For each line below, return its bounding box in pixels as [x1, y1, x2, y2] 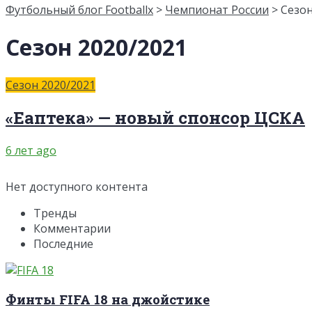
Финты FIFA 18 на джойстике [6, 290, 210, 309]
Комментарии [33, 220, 111, 236]
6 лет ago [6, 142, 56, 158]
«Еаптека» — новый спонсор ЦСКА [6, 106, 305, 129]
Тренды [33, 205, 77, 221]
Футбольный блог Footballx [6, 2, 153, 17]
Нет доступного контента [6, 178, 148, 194]
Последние [33, 235, 93, 251]
